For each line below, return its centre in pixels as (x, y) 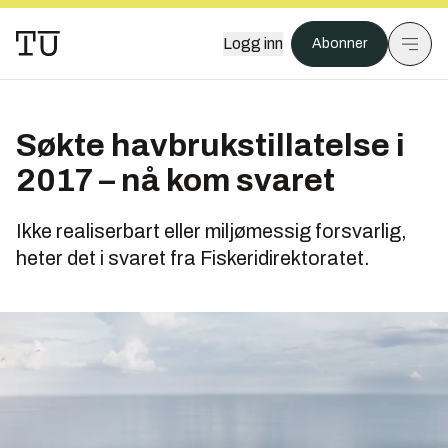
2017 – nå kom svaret (175, 180)
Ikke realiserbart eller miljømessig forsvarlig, (211, 231)
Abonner (339, 43)
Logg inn (253, 43)
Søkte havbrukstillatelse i (210, 145)
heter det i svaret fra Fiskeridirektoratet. (193, 258)
